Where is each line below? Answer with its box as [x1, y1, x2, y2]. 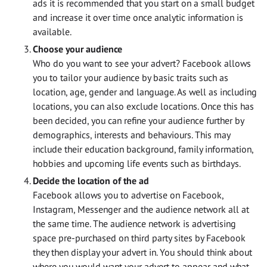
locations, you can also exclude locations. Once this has [33, 100, 254, 113]
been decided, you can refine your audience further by [33, 114, 244, 127]
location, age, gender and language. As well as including [33, 86, 257, 98]
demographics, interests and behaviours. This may [33, 129, 230, 141]
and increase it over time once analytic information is [33, 11, 243, 24]
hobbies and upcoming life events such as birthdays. [33, 157, 241, 170]
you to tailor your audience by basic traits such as [33, 72, 228, 84]
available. [33, 26, 72, 38]
